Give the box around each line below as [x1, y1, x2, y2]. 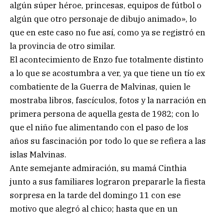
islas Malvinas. [10, 149, 66, 160]
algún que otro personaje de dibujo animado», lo [10, 13, 197, 24]
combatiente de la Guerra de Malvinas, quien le [10, 81, 190, 92]
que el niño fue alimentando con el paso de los [10, 122, 188, 133]
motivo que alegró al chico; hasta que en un [10, 203, 178, 214]
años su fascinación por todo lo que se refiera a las [10, 135, 206, 146]
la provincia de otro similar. [10, 40, 115, 51]
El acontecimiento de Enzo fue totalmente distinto [10, 54, 203, 65]
